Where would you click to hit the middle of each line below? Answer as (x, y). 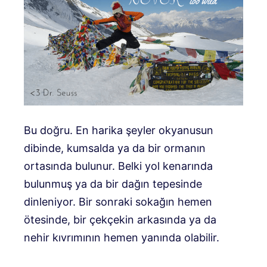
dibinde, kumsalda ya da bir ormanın (115, 148)
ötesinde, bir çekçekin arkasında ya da (120, 219)
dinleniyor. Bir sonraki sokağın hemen (118, 201)
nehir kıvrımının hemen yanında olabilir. (122, 237)
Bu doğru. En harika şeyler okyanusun (119, 130)
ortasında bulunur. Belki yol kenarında (118, 166)
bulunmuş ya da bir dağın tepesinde (113, 184)
